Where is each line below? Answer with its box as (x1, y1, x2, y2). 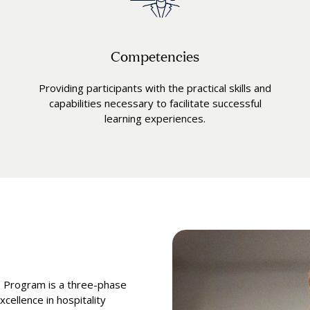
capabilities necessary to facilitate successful (48, 96, 262, 111)
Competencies (111, 46, 199, 66)
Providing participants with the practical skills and (39, 81, 271, 95)
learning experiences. (104, 111, 206, 126)
